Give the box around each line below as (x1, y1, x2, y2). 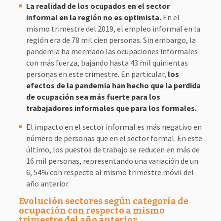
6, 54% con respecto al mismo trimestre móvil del (26, 167, 194, 177)
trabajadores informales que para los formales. (26, 103, 197, 113)
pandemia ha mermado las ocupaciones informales (26, 46, 198, 56)
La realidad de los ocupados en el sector (26, 1, 170, 11)
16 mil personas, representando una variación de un (26, 156, 198, 166)
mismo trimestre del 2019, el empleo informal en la (26, 24, 200, 34)
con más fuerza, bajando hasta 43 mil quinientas (26, 58, 188, 68)
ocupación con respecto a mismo (18, 205, 165, 216)
